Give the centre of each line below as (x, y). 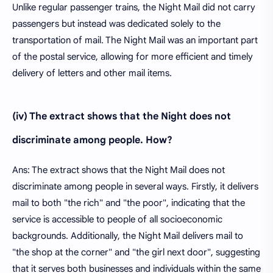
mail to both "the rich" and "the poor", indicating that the (129, 203)
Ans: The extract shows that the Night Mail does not (119, 170)
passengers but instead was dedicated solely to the (116, 23)
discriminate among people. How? (92, 140)
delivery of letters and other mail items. (92, 73)
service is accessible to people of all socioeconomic (117, 219)
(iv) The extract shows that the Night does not (122, 116)
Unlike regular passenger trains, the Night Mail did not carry (134, 7)
